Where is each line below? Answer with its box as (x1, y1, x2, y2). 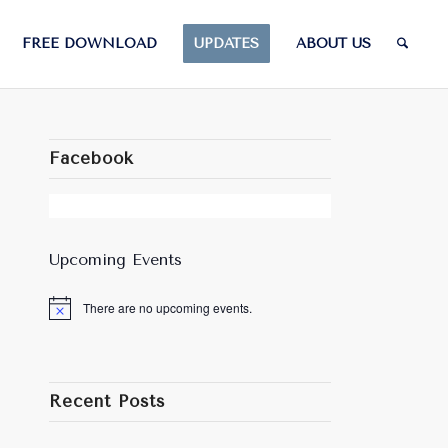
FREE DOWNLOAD (22, 35, 158, 52)
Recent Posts (48, 392, 165, 412)
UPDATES (194, 35, 260, 52)
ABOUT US (296, 35, 372, 52)
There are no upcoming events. (82, 299, 252, 317)
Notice (47, 305, 83, 323)
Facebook (48, 149, 134, 168)
